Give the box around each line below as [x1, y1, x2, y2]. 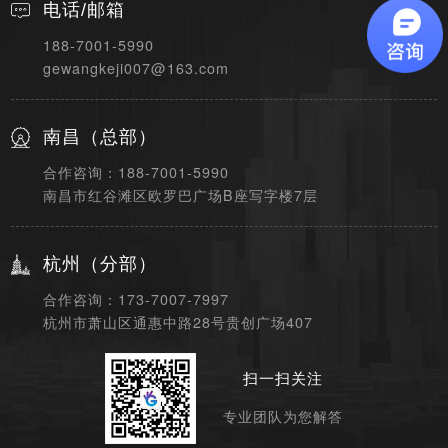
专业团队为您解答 [223, 406, 344, 427]
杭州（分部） [43, 254, 158, 275]
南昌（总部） [43, 127, 158, 148]
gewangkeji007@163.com [43, 58, 230, 79]
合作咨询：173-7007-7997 [43, 289, 230, 310]
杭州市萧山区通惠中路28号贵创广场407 [43, 312, 314, 333]
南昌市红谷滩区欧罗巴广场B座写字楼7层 [43, 185, 319, 206]
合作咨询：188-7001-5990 [43, 162, 230, 183]
